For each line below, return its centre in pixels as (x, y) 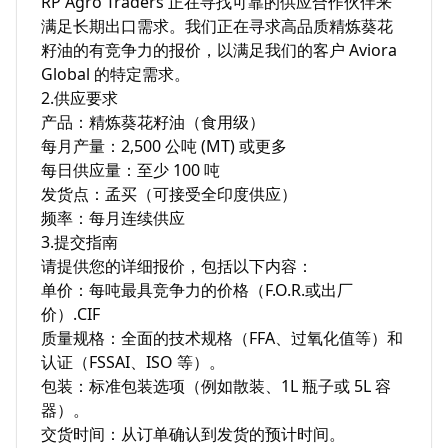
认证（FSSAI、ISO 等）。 (133, 362)
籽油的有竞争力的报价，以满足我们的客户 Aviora (219, 50)
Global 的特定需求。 (115, 74)
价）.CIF (70, 314)
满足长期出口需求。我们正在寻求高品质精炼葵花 (217, 26)
